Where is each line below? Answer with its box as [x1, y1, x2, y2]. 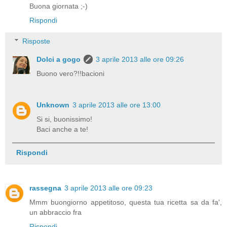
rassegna [29, 183, 61, 192]
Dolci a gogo [36, 55, 81, 64]
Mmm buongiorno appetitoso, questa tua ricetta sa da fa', [29, 198, 222, 206]
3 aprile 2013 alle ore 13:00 [72, 101, 161, 109]
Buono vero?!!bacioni [36, 69, 105, 78]
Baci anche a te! [36, 125, 89, 134]
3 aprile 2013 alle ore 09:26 [96, 55, 184, 64]
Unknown [36, 101, 70, 109]
